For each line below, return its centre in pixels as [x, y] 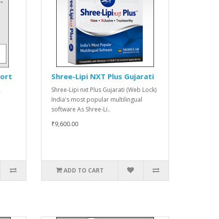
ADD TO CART [83, 170]
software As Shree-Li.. [81, 109]
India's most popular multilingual [97, 99]
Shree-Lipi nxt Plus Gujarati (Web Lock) [104, 89]
